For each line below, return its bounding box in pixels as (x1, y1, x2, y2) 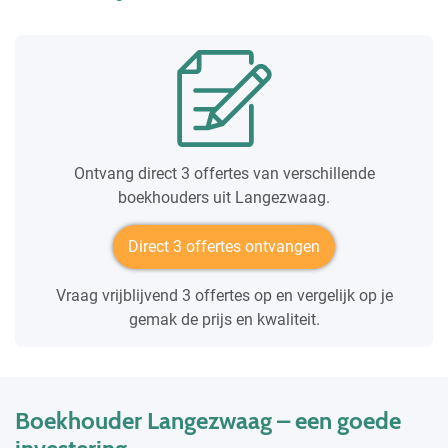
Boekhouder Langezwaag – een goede (15, 405, 401, 435)
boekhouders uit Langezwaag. (118, 187, 330, 207)
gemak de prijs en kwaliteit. (128, 309, 320, 329)
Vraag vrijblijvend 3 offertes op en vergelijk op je (55, 285, 393, 305)
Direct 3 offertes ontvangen (128, 236, 320, 256)
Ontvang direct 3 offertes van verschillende (73, 163, 375, 183)
